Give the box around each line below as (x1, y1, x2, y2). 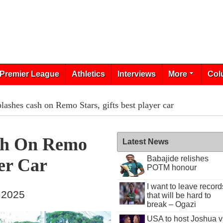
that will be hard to (146, 191, 211, 200)
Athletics (71, 70, 105, 78)
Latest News (122, 137, 169, 146)
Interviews (117, 70, 156, 78)
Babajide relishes (146, 154, 209, 163)
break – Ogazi (146, 200, 196, 209)
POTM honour (146, 163, 197, 172)
